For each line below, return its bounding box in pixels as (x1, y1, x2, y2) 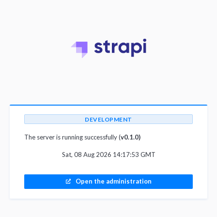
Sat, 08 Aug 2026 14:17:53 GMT (62, 151, 155, 158)
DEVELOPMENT (85, 116, 132, 123)
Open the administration (75, 177, 152, 185)
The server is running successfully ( (24, 133, 121, 141)
